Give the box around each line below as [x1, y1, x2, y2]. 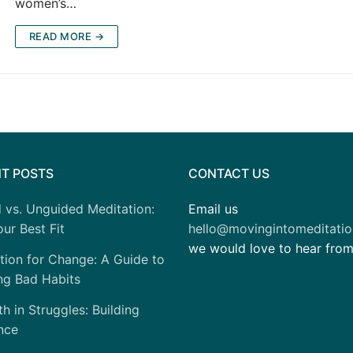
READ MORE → [28, 30, 105, 43]
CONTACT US [188, 165, 269, 181]
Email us [188, 200, 238, 217]
